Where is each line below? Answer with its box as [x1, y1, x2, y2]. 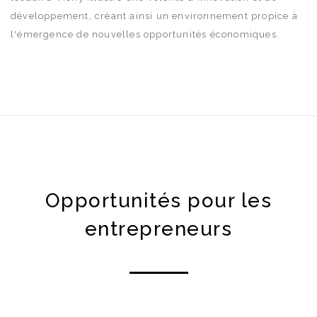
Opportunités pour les [45, 188, 272, 212]
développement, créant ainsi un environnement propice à [11, 10, 298, 21]
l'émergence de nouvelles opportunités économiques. [11, 28, 280, 40]
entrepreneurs [84, 217, 233, 241]
